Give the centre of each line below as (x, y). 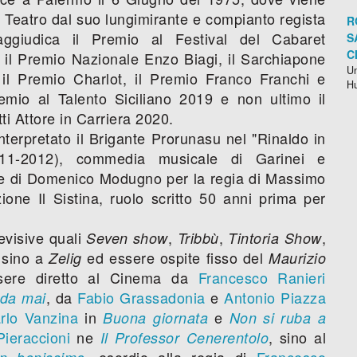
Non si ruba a (278, 317)
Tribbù (198, 237)
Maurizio (297, 257)
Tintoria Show (275, 237)
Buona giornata (156, 317)
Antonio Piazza (275, 297)
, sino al (298, 337)
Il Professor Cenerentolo (184, 337)
